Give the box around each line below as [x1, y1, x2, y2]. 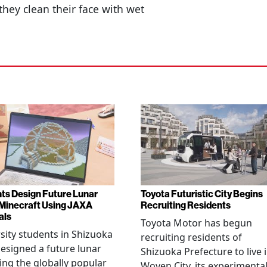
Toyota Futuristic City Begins [141, 188, 263, 200]
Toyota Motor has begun [141, 216, 252, 229]
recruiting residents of [141, 231, 242, 244]
